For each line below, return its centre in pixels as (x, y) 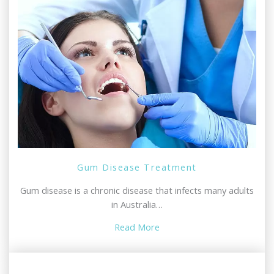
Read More (137, 227)
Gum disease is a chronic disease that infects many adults (137, 190)
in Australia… (137, 204)
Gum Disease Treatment (137, 167)
